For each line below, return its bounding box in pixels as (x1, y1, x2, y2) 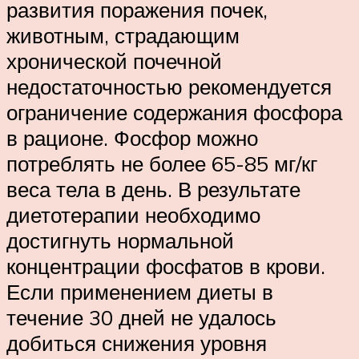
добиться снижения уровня (6, 330, 267, 357)
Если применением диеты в (6, 279, 273, 305)
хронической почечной (6, 48, 222, 75)
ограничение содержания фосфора (6, 99, 342, 126)
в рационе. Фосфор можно (6, 125, 258, 151)
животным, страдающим (6, 22, 240, 49)
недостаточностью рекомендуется (6, 74, 332, 100)
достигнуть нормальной (6, 228, 234, 254)
